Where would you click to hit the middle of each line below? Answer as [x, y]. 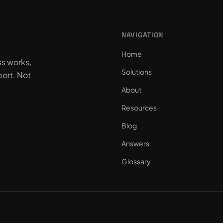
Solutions [137, 72]
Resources [139, 108]
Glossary [136, 161]
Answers [135, 143]
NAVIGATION [142, 35]
